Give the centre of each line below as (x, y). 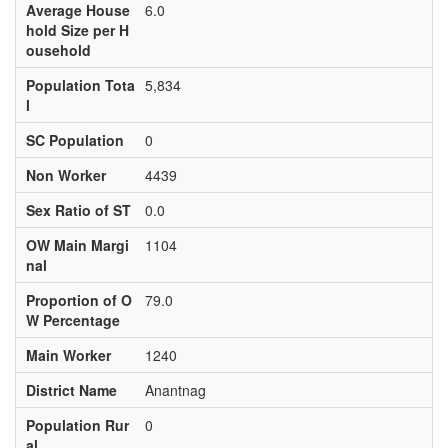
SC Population (74, 140)
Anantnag (175, 390)
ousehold (58, 50)
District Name (71, 390)
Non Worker (65, 175)
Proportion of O (78, 300)
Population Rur (77, 425)
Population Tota (80, 85)
